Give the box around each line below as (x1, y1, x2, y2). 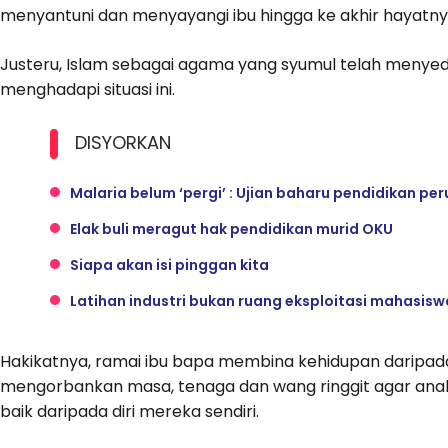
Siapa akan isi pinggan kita (70, 255, 269, 276)
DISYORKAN (75, 130, 171, 155)
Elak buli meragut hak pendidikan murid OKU (70, 219, 393, 240)
